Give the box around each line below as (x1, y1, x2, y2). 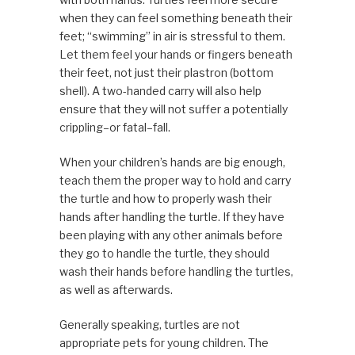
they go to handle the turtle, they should (59, 246, 269, 261)
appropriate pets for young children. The (59, 336, 269, 350)
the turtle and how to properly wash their (59, 192, 272, 206)
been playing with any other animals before (59, 228, 283, 242)
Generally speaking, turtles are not (59, 318, 240, 332)
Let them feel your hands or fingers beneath (59, 48, 292, 62)
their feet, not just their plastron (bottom (59, 66, 273, 80)
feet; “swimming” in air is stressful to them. (59, 29, 285, 44)
